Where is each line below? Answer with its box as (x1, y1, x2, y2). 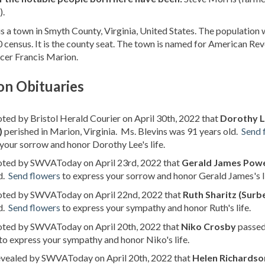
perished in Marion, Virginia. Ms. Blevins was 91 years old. (2, 125, 241, 137)
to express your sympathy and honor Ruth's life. (60, 201, 251, 213)
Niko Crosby (181, 220, 236, 232)
